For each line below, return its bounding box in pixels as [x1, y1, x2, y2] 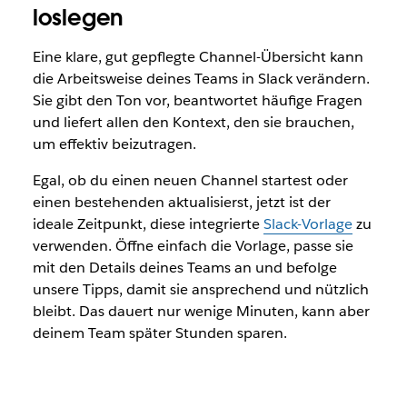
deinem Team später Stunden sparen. [32, 323, 287, 342]
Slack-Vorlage [263, 213, 352, 233]
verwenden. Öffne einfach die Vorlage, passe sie [32, 235, 353, 255]
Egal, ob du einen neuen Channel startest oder [32, 170, 348, 190]
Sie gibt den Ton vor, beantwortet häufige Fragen [32, 90, 362, 110]
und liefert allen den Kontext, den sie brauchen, [32, 112, 354, 132]
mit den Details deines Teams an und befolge [32, 257, 337, 277]
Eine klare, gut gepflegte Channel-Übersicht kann [32, 46, 363, 66]
